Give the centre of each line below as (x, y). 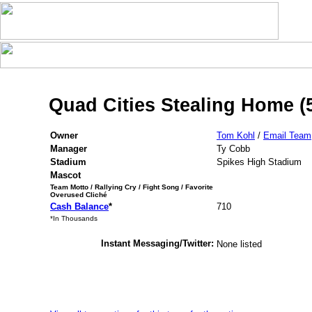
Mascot (65, 175)
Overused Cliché (79, 194)
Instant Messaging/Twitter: (157, 243)
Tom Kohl (236, 135)
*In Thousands (74, 218)
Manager (69, 148)
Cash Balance (79, 206)
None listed (239, 244)
